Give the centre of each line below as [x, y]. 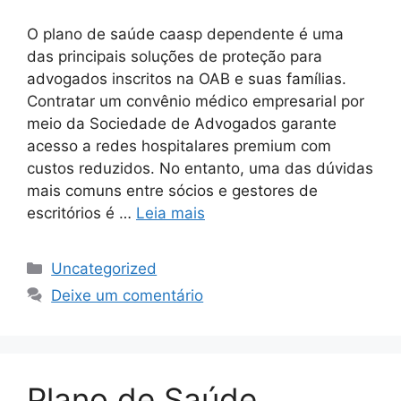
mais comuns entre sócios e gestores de [172, 191]
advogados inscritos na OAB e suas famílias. [187, 79]
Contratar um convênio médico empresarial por [196, 102]
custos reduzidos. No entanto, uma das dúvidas [200, 169]
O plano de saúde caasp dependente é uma [185, 34]
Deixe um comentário [128, 296]
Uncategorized [104, 269]
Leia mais [171, 213]
